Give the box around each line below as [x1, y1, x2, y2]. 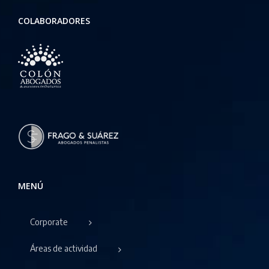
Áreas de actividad [30, 243, 97, 254]
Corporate [30, 217, 68, 228]
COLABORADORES [18, 14, 90, 26]
